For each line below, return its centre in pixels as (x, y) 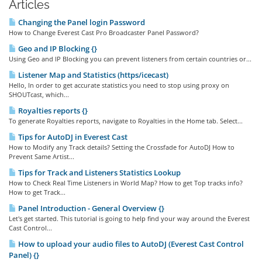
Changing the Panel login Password (81, 22)
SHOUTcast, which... (39, 94)
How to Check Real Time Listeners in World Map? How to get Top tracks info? (126, 183)
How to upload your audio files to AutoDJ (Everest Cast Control (130, 244)
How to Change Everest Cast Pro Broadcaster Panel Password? (104, 32)
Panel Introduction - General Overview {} (90, 208)
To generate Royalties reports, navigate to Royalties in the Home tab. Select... (126, 121)
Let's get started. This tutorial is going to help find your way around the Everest (129, 218)
